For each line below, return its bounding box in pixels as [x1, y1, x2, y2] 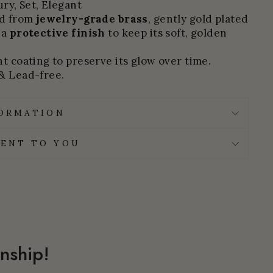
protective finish [9, 26, 105, 40]
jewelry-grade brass [35, 12, 148, 26]
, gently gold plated [147, 12, 249, 26]
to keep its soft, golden [105, 26, 227, 40]
